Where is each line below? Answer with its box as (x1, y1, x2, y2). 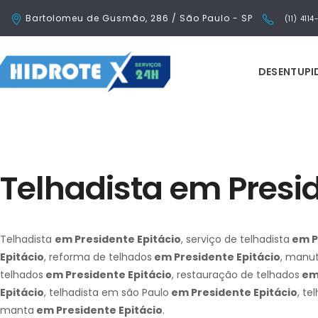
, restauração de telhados (172, 268, 300, 282)
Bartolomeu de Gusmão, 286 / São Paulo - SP (26, 12, 253, 24)
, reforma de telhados (44, 250, 152, 264)
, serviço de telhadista (181, 232, 290, 246)
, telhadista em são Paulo (44, 285, 169, 300)
